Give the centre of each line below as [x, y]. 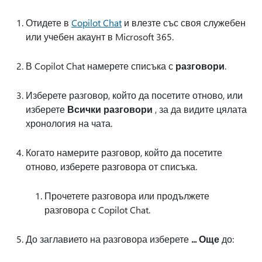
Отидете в [49, 23]
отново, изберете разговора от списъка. [111, 167]
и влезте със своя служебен [184, 23]
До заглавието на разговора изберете [108, 239]
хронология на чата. [69, 123]
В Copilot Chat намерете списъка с [101, 66]
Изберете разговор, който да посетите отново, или [134, 95]
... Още [205, 239]
